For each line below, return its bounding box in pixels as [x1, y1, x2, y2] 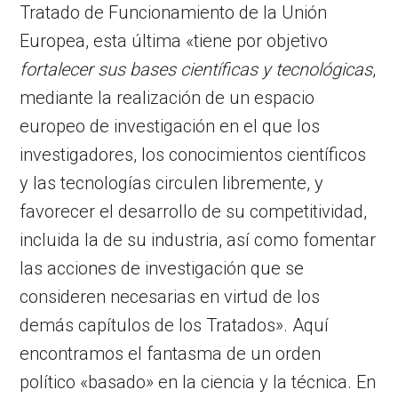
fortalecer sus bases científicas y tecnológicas [20, 58, 373, 80]
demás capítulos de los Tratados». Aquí [20, 314, 330, 336]
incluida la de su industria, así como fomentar [20, 228, 377, 251]
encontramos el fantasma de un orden [20, 342, 322, 364]
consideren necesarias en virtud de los [20, 285, 321, 307]
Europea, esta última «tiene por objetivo [20, 29, 329, 52]
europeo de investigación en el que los [20, 115, 321, 137]
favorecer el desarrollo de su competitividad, [20, 200, 368, 222]
